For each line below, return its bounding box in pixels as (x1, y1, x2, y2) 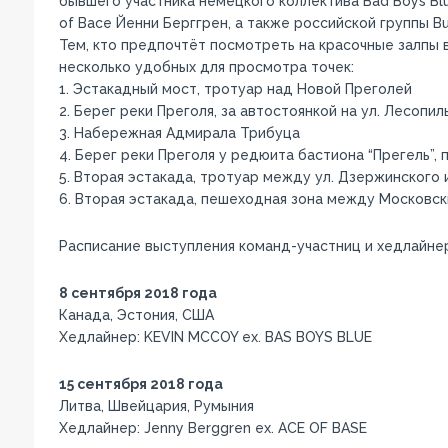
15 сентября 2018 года (58, 375, 223, 392)
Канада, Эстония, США (58, 306, 214, 323)
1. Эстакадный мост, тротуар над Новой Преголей (58, 80, 412, 97)
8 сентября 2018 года (58, 284, 217, 301)
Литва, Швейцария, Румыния (58, 397, 254, 414)
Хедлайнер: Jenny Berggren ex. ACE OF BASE (58, 419, 367, 436)
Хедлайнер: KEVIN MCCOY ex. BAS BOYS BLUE (58, 328, 372, 345)
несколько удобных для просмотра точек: (58, 58, 354, 75)
